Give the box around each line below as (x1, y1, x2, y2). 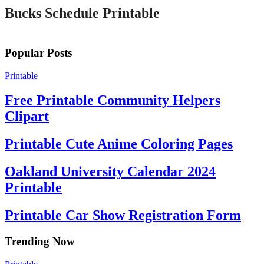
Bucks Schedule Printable (5, 5, 160, 21)
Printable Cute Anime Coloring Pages (5, 136, 233, 152)
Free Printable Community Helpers (5, 93, 220, 108)
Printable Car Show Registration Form (5, 207, 241, 223)
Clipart (5, 108, 49, 124)
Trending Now (5, 235, 75, 248)
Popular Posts (5, 46, 72, 59)
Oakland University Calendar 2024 (5, 164, 216, 180)
